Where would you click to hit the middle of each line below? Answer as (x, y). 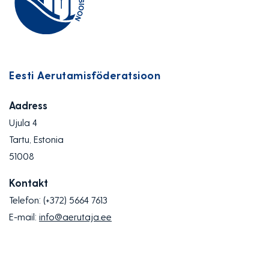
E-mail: (24, 216)
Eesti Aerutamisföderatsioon (85, 74)
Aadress (28, 105)
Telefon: (26, 199)
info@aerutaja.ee (75, 216)
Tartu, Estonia (36, 139)
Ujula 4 (23, 122)
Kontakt (29, 182)
